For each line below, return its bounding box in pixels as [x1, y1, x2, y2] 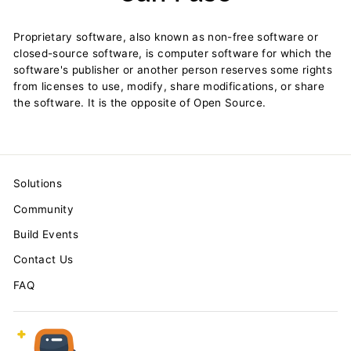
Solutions [13, 177, 63, 190]
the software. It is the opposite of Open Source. [13, 96, 266, 109]
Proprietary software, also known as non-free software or [13, 30, 319, 43]
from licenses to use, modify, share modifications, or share [13, 79, 325, 92]
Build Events [13, 228, 79, 241]
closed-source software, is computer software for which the [13, 46, 332, 60]
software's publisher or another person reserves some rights [13, 63, 333, 76]
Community [13, 202, 74, 215]
